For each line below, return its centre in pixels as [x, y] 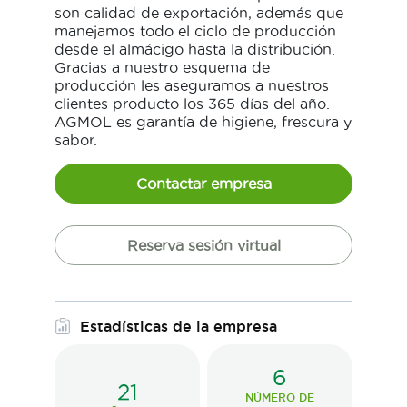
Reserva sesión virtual [203, 245]
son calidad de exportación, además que [199, 12]
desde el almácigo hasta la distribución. [195, 49]
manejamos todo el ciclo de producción [195, 30]
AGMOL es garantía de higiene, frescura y [203, 121]
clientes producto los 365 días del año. [192, 103]
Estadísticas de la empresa [179, 326]
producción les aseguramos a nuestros [192, 85]
